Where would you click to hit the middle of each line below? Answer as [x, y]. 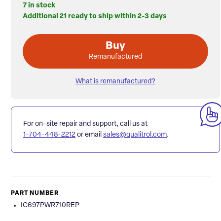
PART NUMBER [35, 194]
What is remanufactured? [115, 82]
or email [89, 135]
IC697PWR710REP [50, 206]
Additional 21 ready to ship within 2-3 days [95, 17]
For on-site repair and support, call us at [85, 124]
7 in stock [39, 6]
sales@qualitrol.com [135, 135]
